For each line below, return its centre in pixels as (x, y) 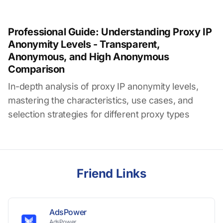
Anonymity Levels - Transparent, (84, 44)
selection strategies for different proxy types (99, 114)
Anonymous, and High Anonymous (89, 57)
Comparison (36, 69)
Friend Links (111, 173)
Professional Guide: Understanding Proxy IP (110, 32)
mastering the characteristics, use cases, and (101, 100)
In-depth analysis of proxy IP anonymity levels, (103, 86)
